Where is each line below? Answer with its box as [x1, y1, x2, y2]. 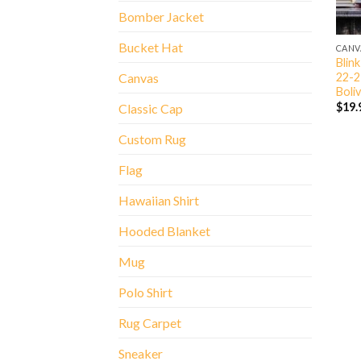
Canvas [118, 70, 159, 86]
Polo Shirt [118, 284, 172, 301]
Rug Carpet [118, 315, 181, 331]
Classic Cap [118, 101, 183, 117]
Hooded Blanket [118, 223, 210, 239]
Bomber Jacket [118, 9, 204, 25]
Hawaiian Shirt [118, 193, 199, 209]
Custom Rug [118, 131, 186, 147]
